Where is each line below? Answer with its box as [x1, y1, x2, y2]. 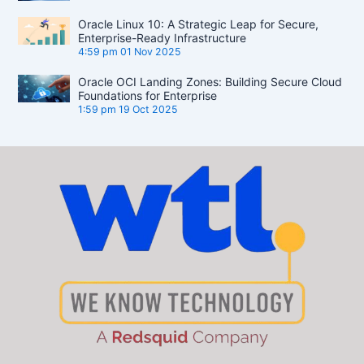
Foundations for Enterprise [78, 89, 218, 103]
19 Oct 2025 [119, 103, 179, 116]
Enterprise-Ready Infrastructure [78, 31, 247, 45]
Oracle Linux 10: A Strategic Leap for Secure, [78, 17, 319, 32]
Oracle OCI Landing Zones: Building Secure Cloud [78, 75, 343, 89]
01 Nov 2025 [120, 45, 182, 58]
